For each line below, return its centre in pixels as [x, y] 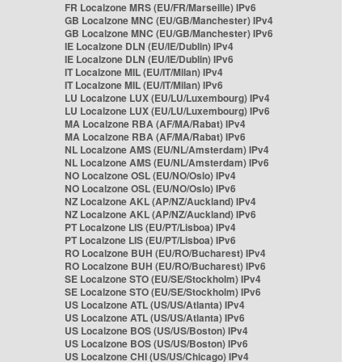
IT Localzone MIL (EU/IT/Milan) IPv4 [144, 72]
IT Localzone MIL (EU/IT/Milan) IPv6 [144, 85]
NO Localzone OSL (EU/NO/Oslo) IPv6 [150, 188]
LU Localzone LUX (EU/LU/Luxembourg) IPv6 [167, 111]
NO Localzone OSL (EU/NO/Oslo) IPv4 [150, 175]
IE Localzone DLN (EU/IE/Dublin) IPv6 [149, 59]
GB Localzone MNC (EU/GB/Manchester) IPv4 [169, 20]
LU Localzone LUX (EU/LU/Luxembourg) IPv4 [167, 98]
